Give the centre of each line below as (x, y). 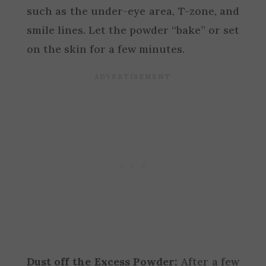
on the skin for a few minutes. (105, 49)
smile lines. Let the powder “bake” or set (133, 30)
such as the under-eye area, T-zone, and (133, 11)
